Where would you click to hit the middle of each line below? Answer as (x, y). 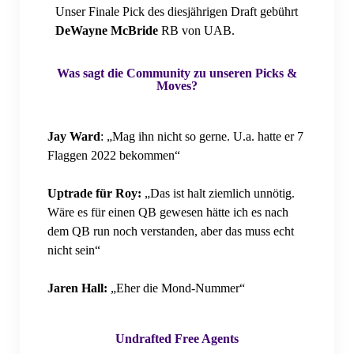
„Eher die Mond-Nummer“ (177, 288)
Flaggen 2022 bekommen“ (113, 155)
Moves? (177, 85)
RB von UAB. (196, 30)
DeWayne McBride (106, 30)
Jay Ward (73, 136)
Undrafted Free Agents (177, 338)
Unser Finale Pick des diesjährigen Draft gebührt (176, 11)
